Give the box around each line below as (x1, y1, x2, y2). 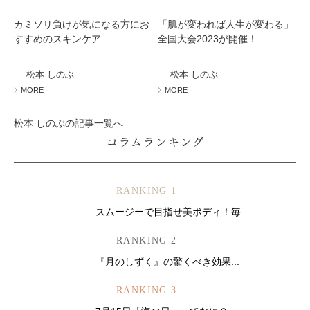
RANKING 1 (116, 185, 177, 196)
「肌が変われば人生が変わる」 (158, 19, 294, 30)
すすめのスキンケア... (14, 33, 109, 44)
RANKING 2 (116, 235, 177, 246)
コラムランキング (105, 132, 205, 150)
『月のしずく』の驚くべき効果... (95, 256, 239, 267)
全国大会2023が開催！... (158, 33, 266, 44)
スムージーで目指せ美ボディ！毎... (95, 206, 249, 217)
